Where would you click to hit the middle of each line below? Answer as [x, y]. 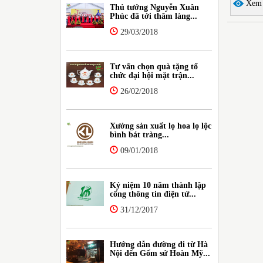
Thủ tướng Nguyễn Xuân [155, 7]
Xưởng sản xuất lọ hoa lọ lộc [161, 126]
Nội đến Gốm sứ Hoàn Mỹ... [160, 253]
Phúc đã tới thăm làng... [154, 16]
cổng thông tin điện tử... [153, 194]
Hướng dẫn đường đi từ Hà [159, 244]
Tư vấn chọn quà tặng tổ [154, 66]
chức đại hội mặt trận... [152, 75]
